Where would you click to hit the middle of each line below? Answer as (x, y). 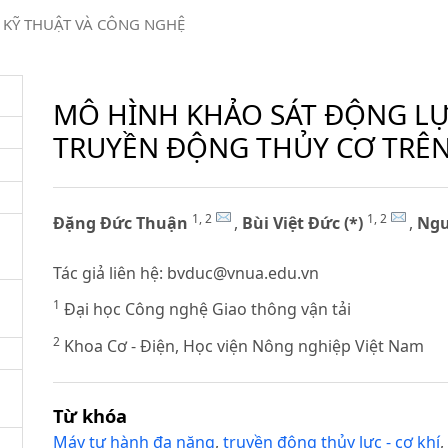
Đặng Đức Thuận (121, 222)
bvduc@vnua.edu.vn (243, 272)
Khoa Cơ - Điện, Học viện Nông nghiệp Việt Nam (242, 345)
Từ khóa (90, 416)
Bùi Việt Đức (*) (303, 222)
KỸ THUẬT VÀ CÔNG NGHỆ (93, 24)
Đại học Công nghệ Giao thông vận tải (206, 309)
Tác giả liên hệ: (110, 272)
